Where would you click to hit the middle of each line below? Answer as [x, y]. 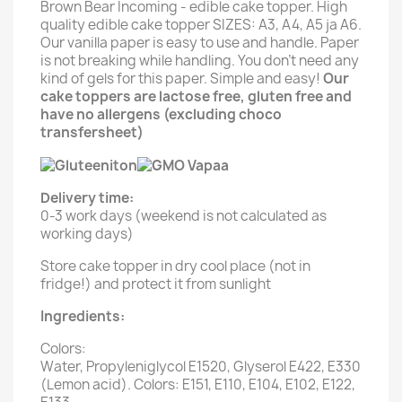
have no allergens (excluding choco [161, 114]
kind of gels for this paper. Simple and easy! [182, 79]
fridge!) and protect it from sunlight [156, 284]
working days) [87, 233]
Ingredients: [83, 316]
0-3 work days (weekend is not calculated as [184, 215]
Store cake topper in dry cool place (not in [175, 266]
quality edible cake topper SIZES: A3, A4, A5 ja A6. [201, 25]
